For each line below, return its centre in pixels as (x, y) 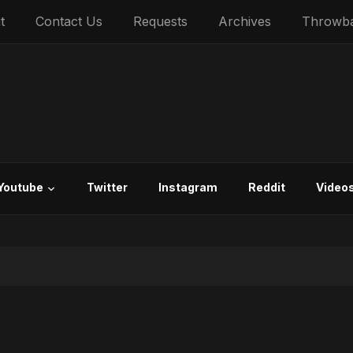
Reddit (267, 187)
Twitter (107, 187)
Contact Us (69, 21)
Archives (245, 21)
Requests (160, 21)
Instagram (188, 187)
